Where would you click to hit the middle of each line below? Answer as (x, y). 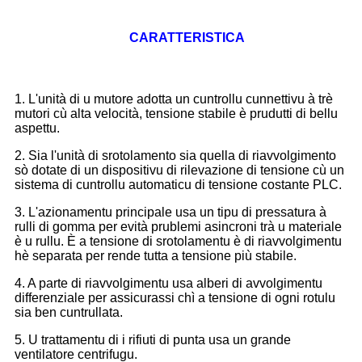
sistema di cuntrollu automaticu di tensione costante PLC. (178, 185)
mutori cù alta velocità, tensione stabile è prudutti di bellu (176, 114)
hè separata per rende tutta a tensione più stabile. (156, 256)
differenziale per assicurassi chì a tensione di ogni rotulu (175, 298)
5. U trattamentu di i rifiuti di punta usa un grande (153, 340)
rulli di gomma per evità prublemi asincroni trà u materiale (178, 227)
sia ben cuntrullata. (69, 313)
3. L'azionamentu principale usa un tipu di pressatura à (170, 213)
